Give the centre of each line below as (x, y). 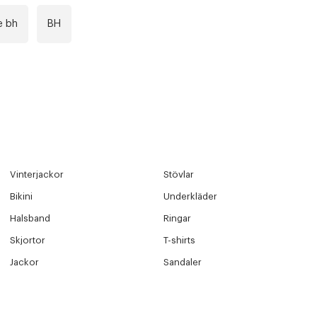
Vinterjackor (36, 174)
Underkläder (191, 196)
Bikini (21, 196)
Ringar (178, 218)
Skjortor (27, 240)
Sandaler (183, 262)
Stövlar (179, 174)
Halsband (30, 218)
